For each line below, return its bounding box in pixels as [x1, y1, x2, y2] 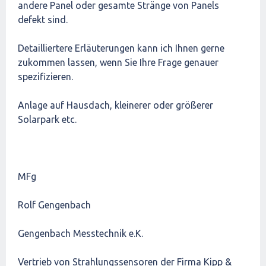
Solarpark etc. [18, 114, 77, 125]
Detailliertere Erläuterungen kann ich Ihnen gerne [18, 43, 224, 53]
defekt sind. [18, 14, 68, 25]
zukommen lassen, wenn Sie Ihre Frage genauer [18, 57, 218, 68]
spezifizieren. [18, 71, 73, 82]
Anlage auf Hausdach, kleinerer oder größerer [18, 100, 213, 110]
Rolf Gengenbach [18, 199, 91, 210]
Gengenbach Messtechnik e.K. [18, 228, 143, 239]
